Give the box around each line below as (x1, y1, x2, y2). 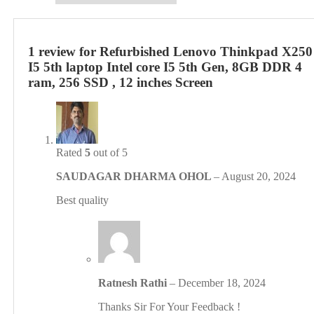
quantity (13, 179, 49, 192)
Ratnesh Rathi (98, 277, 170, 289)
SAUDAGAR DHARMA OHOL (56, 170, 214, 183)
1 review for (28, 44, 100, 60)
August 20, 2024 (221, 170, 296, 183)
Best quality (56, 194, 109, 207)
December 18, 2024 (178, 277, 266, 289)
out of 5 (90, 146, 128, 159)
